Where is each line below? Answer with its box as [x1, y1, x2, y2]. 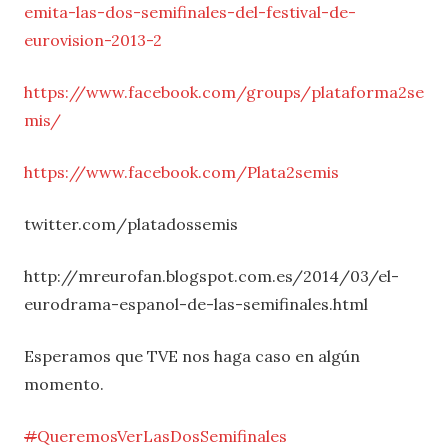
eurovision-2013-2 [24, 30, 162, 51]
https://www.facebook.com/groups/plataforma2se [24, 82, 424, 103]
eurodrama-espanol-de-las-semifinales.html [24, 294, 368, 315]
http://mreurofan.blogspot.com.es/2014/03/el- [24, 266, 399, 287]
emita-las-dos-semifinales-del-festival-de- [24, 2, 356, 23]
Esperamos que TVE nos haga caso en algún [24, 346, 360, 367]
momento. [24, 374, 104, 395]
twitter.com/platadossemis [24, 214, 238, 235]
